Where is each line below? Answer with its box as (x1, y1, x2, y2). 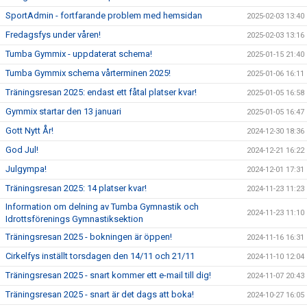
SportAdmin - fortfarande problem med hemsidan (5, 10, 202, 21)
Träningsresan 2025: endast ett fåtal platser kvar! (5, 87, 197, 97)
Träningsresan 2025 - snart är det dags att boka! (5, 289, 194, 299)
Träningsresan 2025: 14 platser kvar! (5, 183, 147, 193)
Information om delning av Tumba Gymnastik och (5, 201, 199, 212)
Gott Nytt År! (5, 125, 53, 136)
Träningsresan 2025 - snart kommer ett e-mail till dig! (5, 270, 211, 280)
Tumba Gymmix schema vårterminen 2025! (5, 68, 171, 78)
